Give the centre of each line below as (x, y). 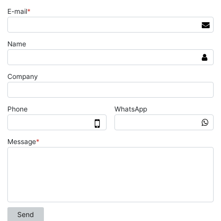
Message (22, 142)
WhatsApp (131, 109)
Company (23, 76)
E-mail (17, 11)
